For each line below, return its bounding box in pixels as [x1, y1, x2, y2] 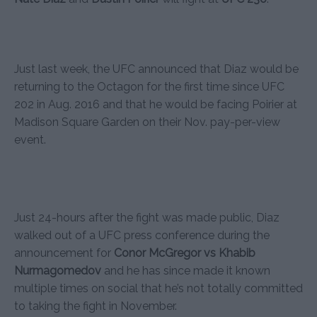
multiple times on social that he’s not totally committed [14, 282, 303, 295]
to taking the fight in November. [14, 299, 177, 313]
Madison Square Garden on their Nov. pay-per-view [14, 115, 280, 129]
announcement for [14, 246, 114, 260]
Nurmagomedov [14, 264, 101, 277]
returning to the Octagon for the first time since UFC [14, 80, 284, 93]
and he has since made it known [101, 264, 270, 277]
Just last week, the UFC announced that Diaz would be [14, 62, 299, 76]
